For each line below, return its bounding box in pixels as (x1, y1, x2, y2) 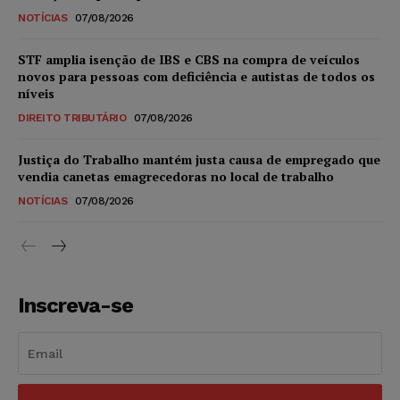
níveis (18, 85, 54, 103)
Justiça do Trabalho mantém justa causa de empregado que (18, 151, 380, 169)
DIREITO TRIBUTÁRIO (18, 112, 126, 125)
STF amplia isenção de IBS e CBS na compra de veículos (18, 51, 360, 69)
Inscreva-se (18, 293, 133, 319)
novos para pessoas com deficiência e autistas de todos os (18, 68, 375, 86)
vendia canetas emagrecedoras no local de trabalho (18, 168, 334, 186)
